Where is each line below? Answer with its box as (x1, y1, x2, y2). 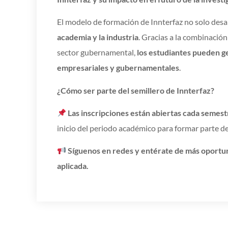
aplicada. (57, 161, 89, 171)
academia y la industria (57, 32, 138, 42)
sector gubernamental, (57, 47, 137, 58)
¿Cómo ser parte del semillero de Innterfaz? (57, 85, 214, 95)
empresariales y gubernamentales (57, 63, 179, 73)
